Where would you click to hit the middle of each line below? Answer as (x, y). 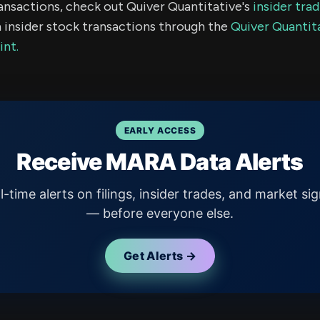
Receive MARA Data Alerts (160, 161)
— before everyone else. (160, 213)
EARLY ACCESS (160, 130)
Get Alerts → (160, 255)
